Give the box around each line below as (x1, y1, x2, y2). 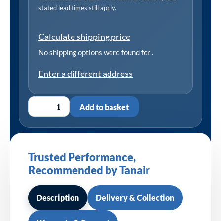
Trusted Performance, (28, 150, 136, 164)
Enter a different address (38, 68, 133, 79)
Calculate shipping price (38, 31, 130, 42)
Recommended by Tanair (28, 163, 150, 177)
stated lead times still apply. (38, 3, 116, 12)
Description (37, 192, 79, 202)
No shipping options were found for (38, 47, 152, 57)
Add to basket (79, 102, 129, 111)
